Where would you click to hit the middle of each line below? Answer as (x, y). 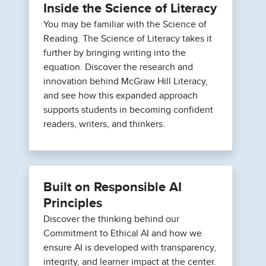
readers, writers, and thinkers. (104, 124)
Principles (73, 203)
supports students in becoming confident (128, 110)
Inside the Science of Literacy (130, 9)
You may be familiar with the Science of (125, 24)
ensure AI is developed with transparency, (130, 247)
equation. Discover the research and (118, 67)
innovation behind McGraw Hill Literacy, (126, 81)
